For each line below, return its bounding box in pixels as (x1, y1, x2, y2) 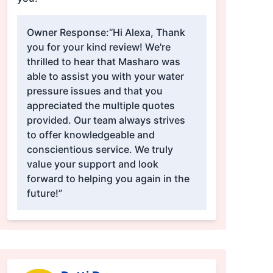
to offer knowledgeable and (26, 129, 155, 141)
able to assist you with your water (26, 70, 184, 83)
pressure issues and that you (26, 85, 163, 97)
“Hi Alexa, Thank (108, 26, 156, 39)
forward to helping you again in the (26, 172, 190, 185)
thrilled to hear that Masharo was (26, 55, 180, 68)
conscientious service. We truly (26, 143, 173, 156)
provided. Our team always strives (26, 114, 185, 127)
